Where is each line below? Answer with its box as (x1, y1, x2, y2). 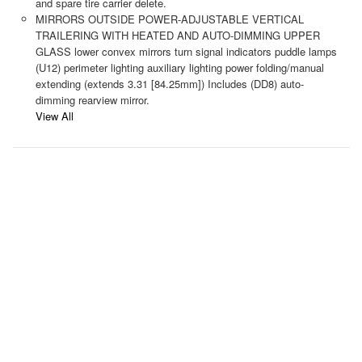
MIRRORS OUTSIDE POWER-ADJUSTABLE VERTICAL (35, 11, 304, 27)
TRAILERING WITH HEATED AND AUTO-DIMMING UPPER (35, 27, 320, 43)
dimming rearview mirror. (35, 91, 149, 107)
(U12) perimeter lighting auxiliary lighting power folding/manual (35, 59, 324, 75)
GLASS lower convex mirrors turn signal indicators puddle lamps (35, 43, 337, 59)
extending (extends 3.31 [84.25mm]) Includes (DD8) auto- (35, 75, 304, 91)
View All (35, 107, 74, 124)
